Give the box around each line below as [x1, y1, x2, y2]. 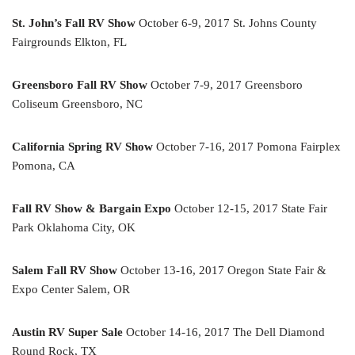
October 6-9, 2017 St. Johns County [136, 17, 317, 30]
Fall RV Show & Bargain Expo [12, 202, 171, 216]
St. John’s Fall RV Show [12, 17, 136, 30]
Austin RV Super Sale [12, 326, 123, 339]
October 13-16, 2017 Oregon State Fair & [117, 264, 326, 277]
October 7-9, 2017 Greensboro [147, 78, 303, 92]
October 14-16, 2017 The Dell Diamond [123, 326, 325, 339]
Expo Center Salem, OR [12, 283, 130, 296]
